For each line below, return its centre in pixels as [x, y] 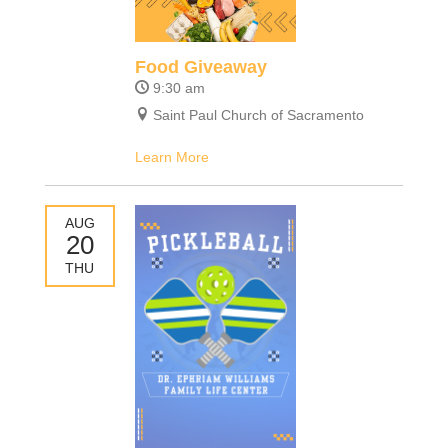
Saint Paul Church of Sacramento [258, 115]
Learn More [171, 157]
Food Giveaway [200, 66]
